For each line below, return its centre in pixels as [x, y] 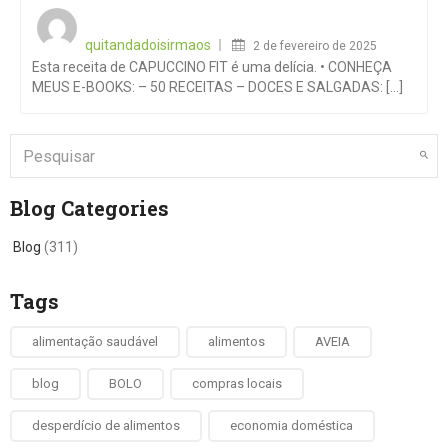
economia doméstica [291, 425]
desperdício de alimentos [106, 425]
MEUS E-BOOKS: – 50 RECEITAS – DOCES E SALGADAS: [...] [217, 87]
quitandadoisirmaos [148, 45]
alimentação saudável [95, 341]
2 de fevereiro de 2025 [315, 46]
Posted [278, 12]
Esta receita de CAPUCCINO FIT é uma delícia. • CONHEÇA [212, 67]
